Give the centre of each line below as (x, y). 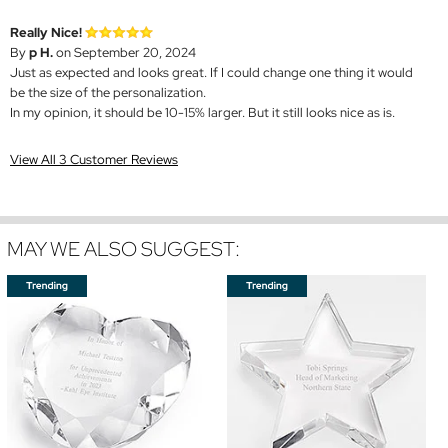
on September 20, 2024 (124, 53)
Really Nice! (46, 33)
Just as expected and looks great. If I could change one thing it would (211, 73)
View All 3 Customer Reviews (94, 160)
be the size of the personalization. (108, 93)
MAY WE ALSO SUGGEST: (123, 249)
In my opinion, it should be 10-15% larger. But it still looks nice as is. (202, 113)
